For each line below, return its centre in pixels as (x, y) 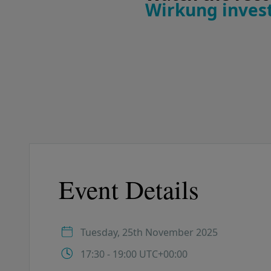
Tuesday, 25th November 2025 (149, 233)
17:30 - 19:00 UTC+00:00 (134, 254)
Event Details (129, 189)
